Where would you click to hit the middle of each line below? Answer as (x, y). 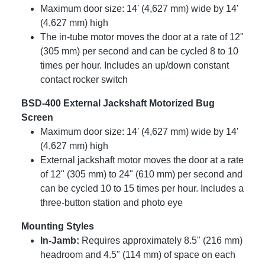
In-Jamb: (61, 241)
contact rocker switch (84, 80)
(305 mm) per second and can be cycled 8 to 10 (139, 51)
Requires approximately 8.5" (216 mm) (162, 241)
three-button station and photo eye (112, 203)
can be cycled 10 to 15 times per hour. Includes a (142, 189)
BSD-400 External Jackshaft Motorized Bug (118, 104)
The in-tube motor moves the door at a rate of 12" (142, 37)
